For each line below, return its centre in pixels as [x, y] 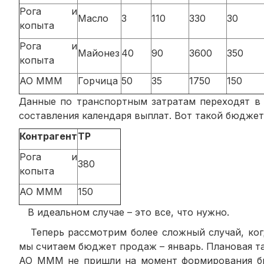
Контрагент [48, 136]
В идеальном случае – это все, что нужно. [124, 212]
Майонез [99, 53]
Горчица [98, 80]
